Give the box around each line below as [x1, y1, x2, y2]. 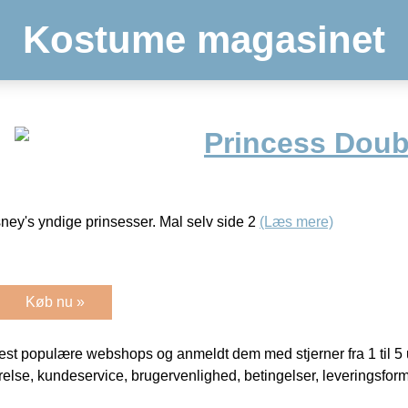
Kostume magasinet [23, 18, 385, 61]
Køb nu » [25, 293, 85, 310]
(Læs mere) [260, 213, 333, 229]
